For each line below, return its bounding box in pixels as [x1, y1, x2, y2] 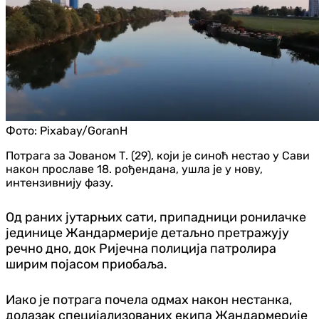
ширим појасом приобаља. [6, 256, 167, 272]
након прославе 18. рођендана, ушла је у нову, [6, 162, 263, 176]
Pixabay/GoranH [40, 123, 127, 137]
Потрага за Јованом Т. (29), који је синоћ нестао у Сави [6, 148, 310, 162]
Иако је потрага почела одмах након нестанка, [6, 291, 292, 308]
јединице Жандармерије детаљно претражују [6, 224, 289, 241]
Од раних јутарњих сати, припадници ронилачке [6, 209, 306, 225]
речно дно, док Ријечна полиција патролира [6, 240, 276, 256]
